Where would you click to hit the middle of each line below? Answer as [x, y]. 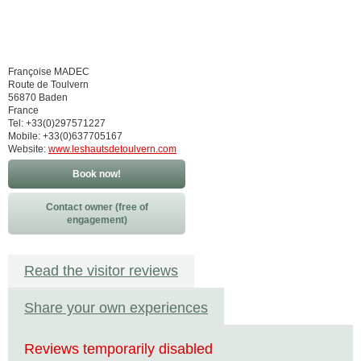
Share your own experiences [116, 308]
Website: [28, 149]
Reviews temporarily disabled [118, 349]
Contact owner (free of [97, 207]
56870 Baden [38, 98]
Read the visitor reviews [101, 271]
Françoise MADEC [49, 72]
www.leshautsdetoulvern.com [112, 149]
